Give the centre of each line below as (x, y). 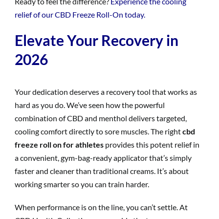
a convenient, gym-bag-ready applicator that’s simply (103, 157)
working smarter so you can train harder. (82, 184)
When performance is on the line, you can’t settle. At (101, 207)
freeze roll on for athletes (59, 144)
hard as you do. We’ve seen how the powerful (90, 105)
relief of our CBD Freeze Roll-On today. (80, 14)
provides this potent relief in (152, 144)
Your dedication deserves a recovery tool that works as (106, 91)
